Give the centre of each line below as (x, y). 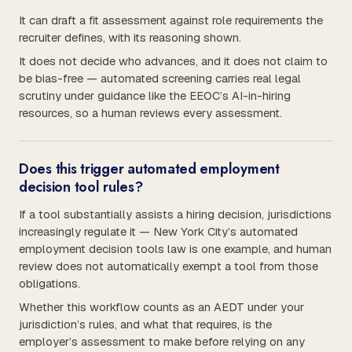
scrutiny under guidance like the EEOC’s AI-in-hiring (155, 95)
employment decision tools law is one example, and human (175, 249)
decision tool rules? (81, 187)
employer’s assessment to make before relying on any (162, 341)
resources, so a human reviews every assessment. (150, 113)
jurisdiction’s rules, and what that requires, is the (145, 324)
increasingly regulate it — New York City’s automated (158, 231)
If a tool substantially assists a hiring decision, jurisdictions (175, 214)
